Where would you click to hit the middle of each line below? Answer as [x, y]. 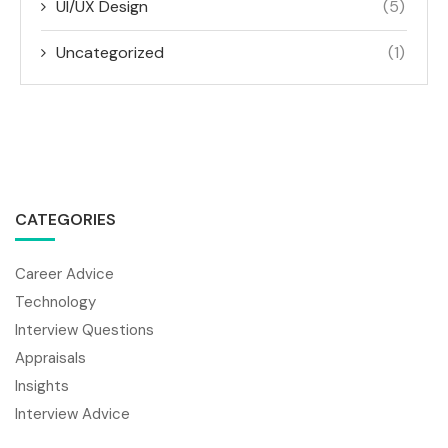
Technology [55, 302]
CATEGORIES [65, 220]
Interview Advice [72, 414]
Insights [42, 386]
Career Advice [64, 274]
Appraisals [50, 358]
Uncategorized [110, 53]
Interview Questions [84, 330]
